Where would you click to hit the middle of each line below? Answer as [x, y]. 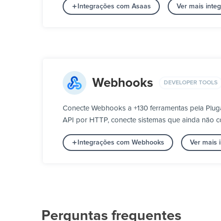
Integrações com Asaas [114, 7]
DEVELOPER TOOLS [191, 83]
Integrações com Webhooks [121, 143]
